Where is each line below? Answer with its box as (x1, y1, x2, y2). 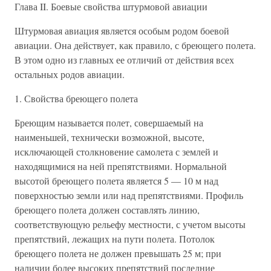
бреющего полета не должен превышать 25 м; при (15, 247, 221, 260)
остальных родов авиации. (15, 68, 125, 80)
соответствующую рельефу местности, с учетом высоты (15, 218, 246, 230)
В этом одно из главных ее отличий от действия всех (15, 53, 234, 66)
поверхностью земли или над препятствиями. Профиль (15, 189, 243, 201)
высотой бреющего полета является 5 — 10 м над (15, 174, 218, 187)
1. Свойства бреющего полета (15, 92, 138, 105)
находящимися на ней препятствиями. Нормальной (15, 160, 227, 172)
